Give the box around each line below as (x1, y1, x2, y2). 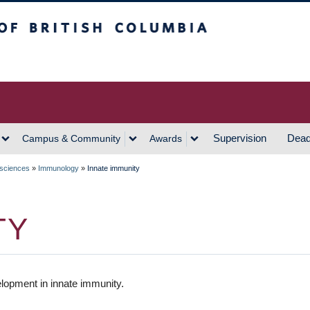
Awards (149, 133, 182, 144)
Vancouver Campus (70, 53, 161, 65)
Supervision (213, 132, 266, 144)
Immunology (38, 164, 79, 172)
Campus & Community (22, 133, 120, 144)
